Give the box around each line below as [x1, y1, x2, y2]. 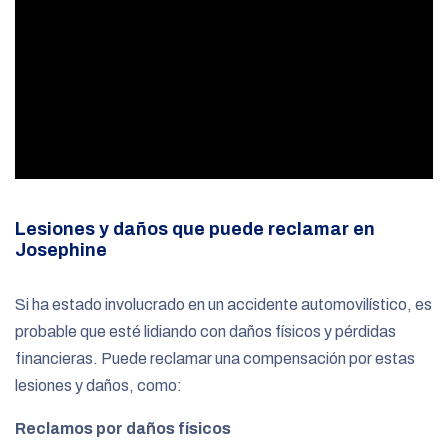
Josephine [15, 239, 107, 260]
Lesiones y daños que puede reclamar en [15, 218, 375, 239]
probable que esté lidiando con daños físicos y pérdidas [15, 322, 396, 340]
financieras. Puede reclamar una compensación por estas [15, 349, 415, 367]
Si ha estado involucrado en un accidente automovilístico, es [15, 295, 432, 313]
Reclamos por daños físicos [15, 419, 231, 437]
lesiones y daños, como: [15, 376, 182, 394]
